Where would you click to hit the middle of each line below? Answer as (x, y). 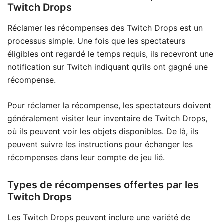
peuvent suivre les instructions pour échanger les (100, 144)
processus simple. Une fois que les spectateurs (96, 41)
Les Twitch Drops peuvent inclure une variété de (99, 217)
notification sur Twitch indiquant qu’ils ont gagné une (108, 67)
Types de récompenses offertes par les (103, 185)
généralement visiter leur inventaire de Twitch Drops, (107, 118)
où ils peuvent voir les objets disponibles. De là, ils (103, 131)
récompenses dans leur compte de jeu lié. (86, 157)
